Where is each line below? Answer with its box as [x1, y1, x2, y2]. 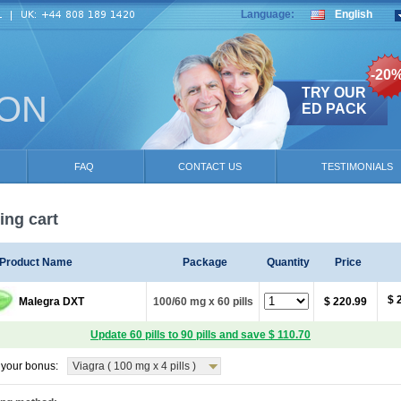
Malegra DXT [19, 295, 84, 308]
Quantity [266, 256, 310, 269]
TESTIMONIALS [321, 161, 393, 172]
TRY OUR [302, 85, 366, 100]
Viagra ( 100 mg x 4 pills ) [73, 360, 196, 372]
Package [183, 256, 227, 269]
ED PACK [302, 101, 367, 116]
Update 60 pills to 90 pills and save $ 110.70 [90, 328, 311, 341]
